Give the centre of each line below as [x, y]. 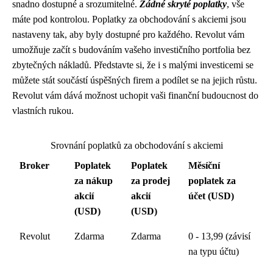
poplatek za [212, 181]
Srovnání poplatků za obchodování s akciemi [136, 145]
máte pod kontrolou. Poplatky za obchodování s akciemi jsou [129, 19]
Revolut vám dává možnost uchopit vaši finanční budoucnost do [135, 95]
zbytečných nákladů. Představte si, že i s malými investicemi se [133, 65]
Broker [34, 165]
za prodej [151, 181]
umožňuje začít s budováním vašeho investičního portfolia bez [131, 50]
